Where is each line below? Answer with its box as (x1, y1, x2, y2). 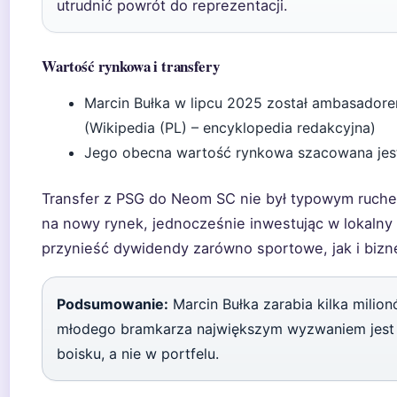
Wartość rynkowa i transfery (42, 55, 220, 77)
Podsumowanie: (57, 295, 168, 313)
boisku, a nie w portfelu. (57, 345, 219, 362)
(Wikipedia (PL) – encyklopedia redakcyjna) (84, 119, 376, 136)
